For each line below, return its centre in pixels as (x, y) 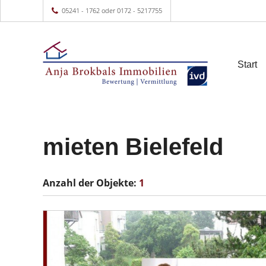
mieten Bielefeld (133, 147)
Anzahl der (69, 183)
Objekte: (118, 183)
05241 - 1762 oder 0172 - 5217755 (112, 10)
